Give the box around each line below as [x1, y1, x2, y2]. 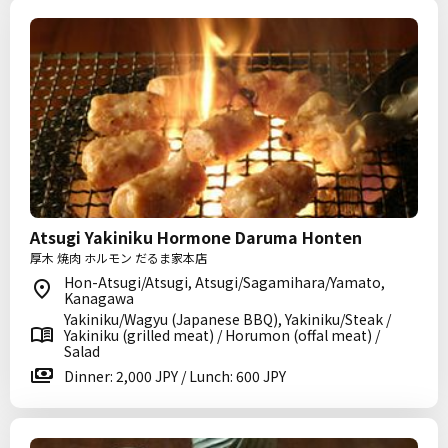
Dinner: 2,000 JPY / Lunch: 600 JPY [64, 366, 286, 386]
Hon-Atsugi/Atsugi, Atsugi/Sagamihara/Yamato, [64, 272, 385, 292]
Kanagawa [64, 288, 134, 308]
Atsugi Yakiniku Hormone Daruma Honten [30, 225, 362, 249]
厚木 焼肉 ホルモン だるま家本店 [30, 249, 207, 266]
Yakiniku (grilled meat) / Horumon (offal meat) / [64, 325, 380, 345]
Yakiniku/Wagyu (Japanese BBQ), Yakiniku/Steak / [64, 309, 391, 329]
